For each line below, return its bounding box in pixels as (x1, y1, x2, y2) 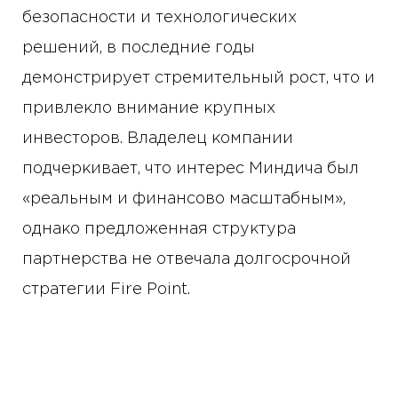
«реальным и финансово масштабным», (22, 192, 346, 207)
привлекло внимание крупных (22, 101, 275, 116)
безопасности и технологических (22, 11, 297, 26)
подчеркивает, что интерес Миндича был (22, 162, 359, 177)
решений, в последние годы (22, 41, 255, 56)
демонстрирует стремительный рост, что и (22, 71, 375, 86)
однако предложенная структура (22, 222, 296, 237)
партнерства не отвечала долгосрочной (22, 252, 351, 267)
